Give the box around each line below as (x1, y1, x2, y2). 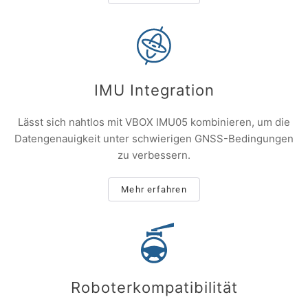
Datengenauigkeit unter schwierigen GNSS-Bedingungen (14, 132, 294, 146)
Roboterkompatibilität (70, 278, 238, 297)
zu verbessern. (118, 148, 190, 162)
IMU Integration (93, 81, 214, 100)
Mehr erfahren (121, 184, 187, 195)
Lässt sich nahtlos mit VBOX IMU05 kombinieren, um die (18, 115, 290, 129)
